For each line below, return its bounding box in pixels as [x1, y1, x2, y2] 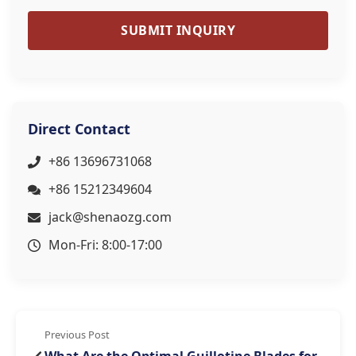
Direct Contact [28, 119, 130, 138]
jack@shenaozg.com [48, 208, 172, 226]
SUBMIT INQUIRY [121, 21, 235, 39]
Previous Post [44, 327, 110, 342]
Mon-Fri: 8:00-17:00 [48, 236, 162, 253]
